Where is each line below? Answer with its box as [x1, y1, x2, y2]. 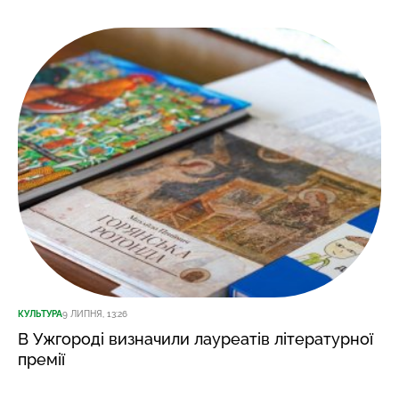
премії [18, 350, 65, 370]
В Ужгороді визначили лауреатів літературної [18, 330, 373, 349]
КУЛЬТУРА [18, 309, 62, 320]
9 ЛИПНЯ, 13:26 [62, 309, 127, 320]
